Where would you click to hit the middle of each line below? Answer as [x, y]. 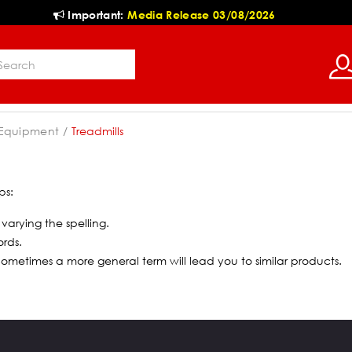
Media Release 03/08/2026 [202, 15]
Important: [96, 15]
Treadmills [98, 131]
